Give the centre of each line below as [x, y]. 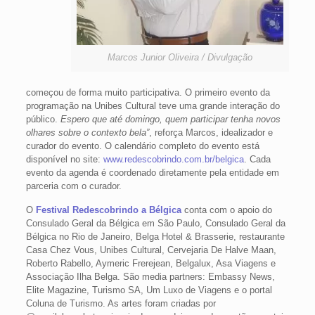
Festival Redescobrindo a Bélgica [108, 210]
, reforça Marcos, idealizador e [211, 133]
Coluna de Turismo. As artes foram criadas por [121, 303]
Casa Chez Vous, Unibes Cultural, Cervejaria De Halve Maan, [151, 250]
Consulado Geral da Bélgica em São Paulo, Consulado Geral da [155, 223]
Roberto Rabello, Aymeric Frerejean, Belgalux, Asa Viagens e [150, 263]
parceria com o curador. [73, 186]
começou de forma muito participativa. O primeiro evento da [148, 92]
